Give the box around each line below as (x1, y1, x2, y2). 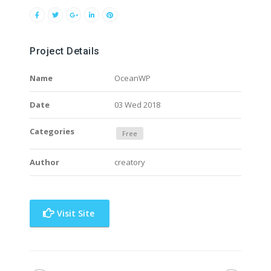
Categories (30, 126, 74, 137)
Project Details (30, 45, 100, 57)
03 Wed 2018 (114, 99, 160, 110)
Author (30, 157, 59, 168)
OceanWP (114, 73, 151, 83)
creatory (114, 157, 145, 168)
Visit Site (54, 207, 94, 219)
